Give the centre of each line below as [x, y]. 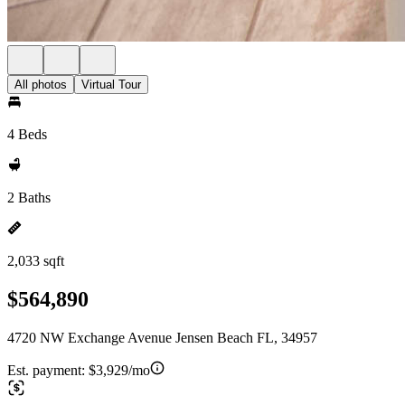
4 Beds [27, 134]
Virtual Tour [111, 85]
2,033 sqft [36, 261]
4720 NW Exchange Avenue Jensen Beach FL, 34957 [162, 337]
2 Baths [29, 198]
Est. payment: [48, 370]
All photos [41, 85]
